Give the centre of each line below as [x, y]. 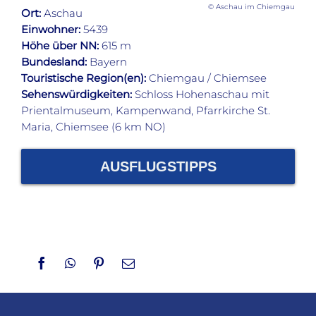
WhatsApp [102, 262]
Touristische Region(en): [84, 78]
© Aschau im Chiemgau [251, 6]
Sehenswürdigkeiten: [77, 94]
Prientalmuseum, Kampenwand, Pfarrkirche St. [146, 110]
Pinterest [127, 262]
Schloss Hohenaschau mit [201, 94]
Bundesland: [54, 61]
